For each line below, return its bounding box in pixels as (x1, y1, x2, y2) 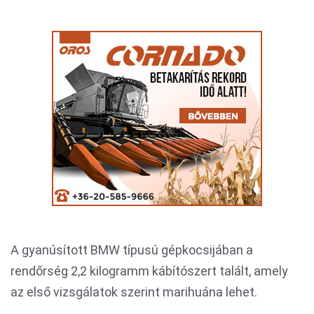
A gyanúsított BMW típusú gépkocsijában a (11, 243, 253, 257)
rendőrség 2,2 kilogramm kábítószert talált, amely (11, 264, 288, 278)
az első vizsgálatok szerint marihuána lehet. (11, 285, 257, 299)
